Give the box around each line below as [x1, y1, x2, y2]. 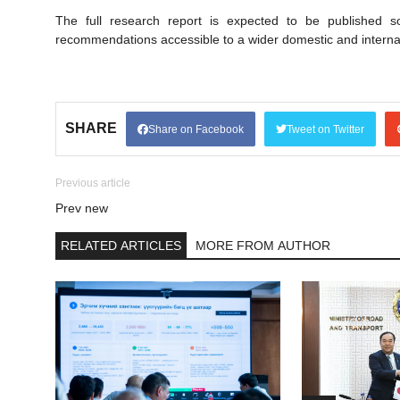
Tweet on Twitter [287, 122, 364, 136]
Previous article [55, 176, 130, 189]
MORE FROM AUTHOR [196, 237, 330, 253]
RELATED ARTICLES [61, 237, 181, 253]
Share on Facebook [148, 122, 244, 136]
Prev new [55, 200, 108, 215]
